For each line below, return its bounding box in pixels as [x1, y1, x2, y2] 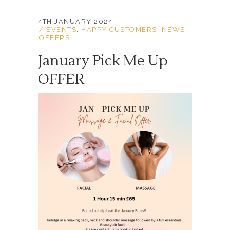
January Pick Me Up [38, 51, 168, 70]
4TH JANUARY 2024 [38, 17, 113, 25]
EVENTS [46, 25, 76, 33]
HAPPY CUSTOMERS [81, 25, 157, 33]
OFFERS [39, 33, 70, 42]
